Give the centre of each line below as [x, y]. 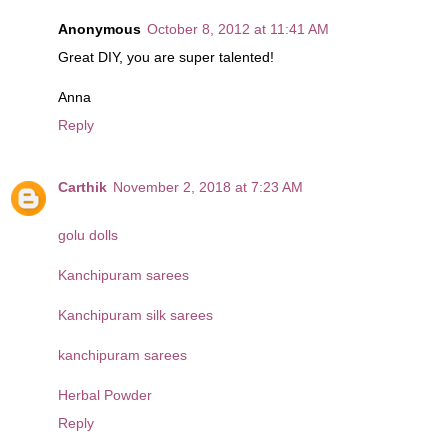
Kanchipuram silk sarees [135, 314]
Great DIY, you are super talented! [166, 56]
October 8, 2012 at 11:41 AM [238, 28]
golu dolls [88, 234]
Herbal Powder [105, 394]
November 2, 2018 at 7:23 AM [208, 186]
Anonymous [99, 28]
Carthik [82, 186]
